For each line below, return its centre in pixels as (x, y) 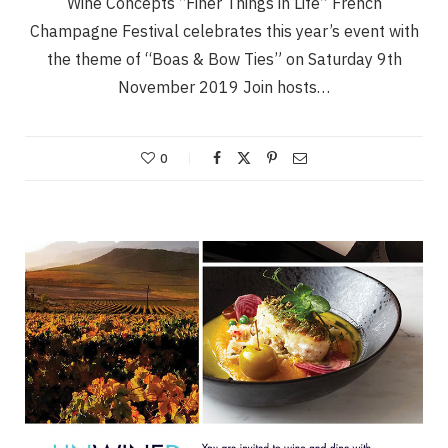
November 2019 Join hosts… (224, 86)
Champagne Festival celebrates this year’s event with (224, 30)
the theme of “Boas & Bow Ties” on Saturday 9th (224, 58)
